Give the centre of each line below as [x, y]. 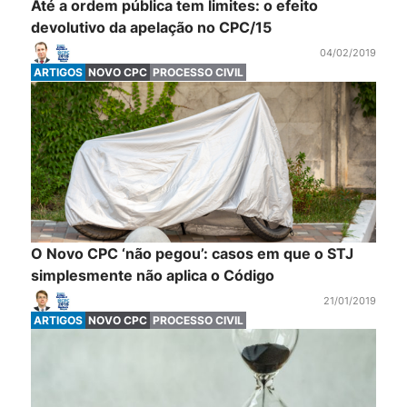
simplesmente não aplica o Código [152, 275]
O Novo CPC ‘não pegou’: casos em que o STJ [192, 253]
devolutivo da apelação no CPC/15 [151, 28]
